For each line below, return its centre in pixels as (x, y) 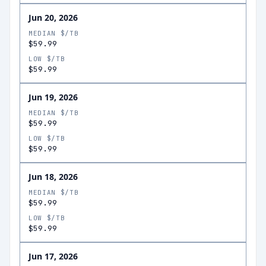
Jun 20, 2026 (53, 18)
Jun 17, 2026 (53, 256)
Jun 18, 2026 (53, 177)
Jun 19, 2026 (53, 97)
